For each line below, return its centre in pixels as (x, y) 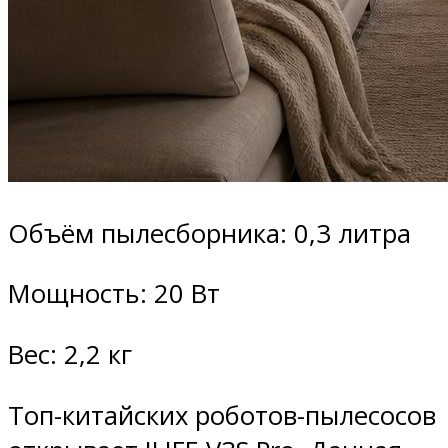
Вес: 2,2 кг (70, 355)
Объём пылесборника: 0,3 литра (209, 233)
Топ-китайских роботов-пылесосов (222, 415)
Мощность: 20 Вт (114, 294)
